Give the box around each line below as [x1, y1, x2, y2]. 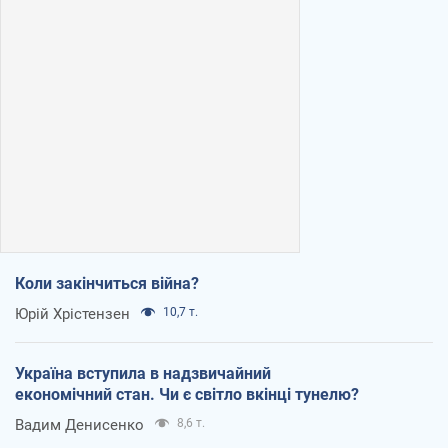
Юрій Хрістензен [15, 304, 130, 323]
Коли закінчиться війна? [15, 273, 199, 293]
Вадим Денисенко [15, 415, 144, 434]
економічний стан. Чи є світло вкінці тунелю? [15, 384, 359, 404]
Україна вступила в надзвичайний [15, 363, 271, 383]
